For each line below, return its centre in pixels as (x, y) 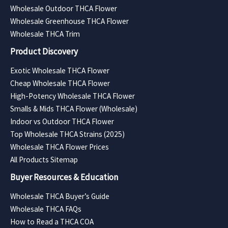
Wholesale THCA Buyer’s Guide (60, 196)
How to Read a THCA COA (52, 221)
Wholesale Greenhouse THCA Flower (69, 21)
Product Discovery (44, 51)
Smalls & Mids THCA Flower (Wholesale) (74, 108)
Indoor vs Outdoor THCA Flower (62, 121)
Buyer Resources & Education (64, 177)
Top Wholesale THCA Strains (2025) (67, 134)
